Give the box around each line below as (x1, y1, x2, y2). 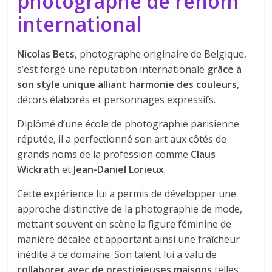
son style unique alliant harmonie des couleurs (17, 77, 237, 91)
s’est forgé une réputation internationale (17, 62, 208, 76)
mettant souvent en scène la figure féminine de (17, 217, 232, 231)
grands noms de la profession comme (17, 147, 191, 161)
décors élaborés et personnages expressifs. (17, 92, 216, 106)
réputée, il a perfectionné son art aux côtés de (17, 132, 227, 146)
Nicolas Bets (17, 47, 75, 61)
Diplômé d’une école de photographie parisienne (17, 117, 240, 131)
